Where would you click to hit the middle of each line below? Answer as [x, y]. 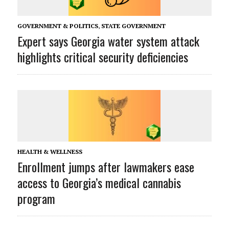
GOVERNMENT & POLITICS [58, 26]
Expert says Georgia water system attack [108, 41]
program [36, 198]
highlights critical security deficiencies [102, 56]
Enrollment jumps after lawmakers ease [106, 166]
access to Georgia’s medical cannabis [99, 182]
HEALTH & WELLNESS [50, 151]
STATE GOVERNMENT [133, 26]
